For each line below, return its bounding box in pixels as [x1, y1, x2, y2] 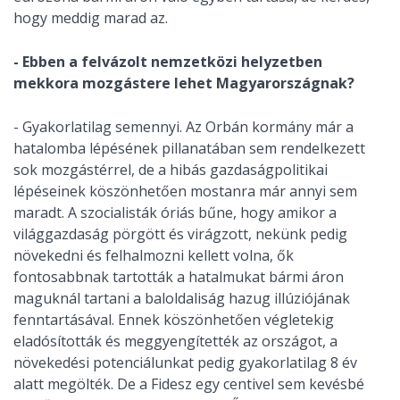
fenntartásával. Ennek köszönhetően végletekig [13, 310, 334, 330]
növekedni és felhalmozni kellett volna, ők [13, 246, 294, 266]
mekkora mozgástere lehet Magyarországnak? [13, 73, 354, 94]
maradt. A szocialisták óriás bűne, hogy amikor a [13, 203, 337, 223]
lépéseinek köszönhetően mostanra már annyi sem [13, 181, 357, 202]
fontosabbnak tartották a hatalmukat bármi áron [13, 267, 344, 287]
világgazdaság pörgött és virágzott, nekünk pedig [13, 224, 347, 245]
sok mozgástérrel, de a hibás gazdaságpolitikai [13, 160, 328, 180]
